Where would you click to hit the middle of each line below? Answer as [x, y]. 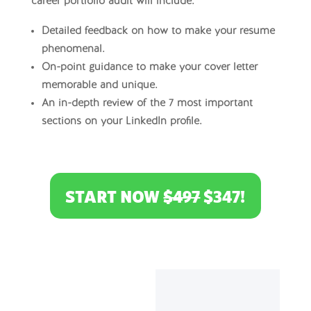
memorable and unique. [99, 86]
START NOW [115, 197]
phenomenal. [73, 50]
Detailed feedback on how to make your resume [158, 32]
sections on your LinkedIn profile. [123, 122]
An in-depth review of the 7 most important [147, 104]
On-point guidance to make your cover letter [149, 68]
